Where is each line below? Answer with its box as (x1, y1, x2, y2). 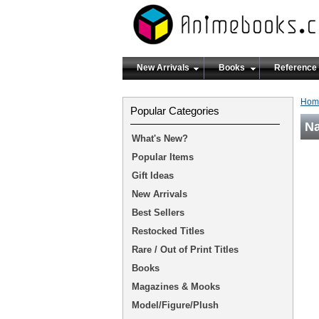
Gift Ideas (132, 170, 174, 181)
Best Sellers (132, 207, 184, 218)
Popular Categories (130, 105, 219, 117)
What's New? (132, 133, 188, 144)
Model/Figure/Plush (132, 300, 219, 310)
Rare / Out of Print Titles (132, 244, 239, 255)
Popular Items (132, 152, 194, 162)
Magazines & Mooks (132, 281, 220, 292)
